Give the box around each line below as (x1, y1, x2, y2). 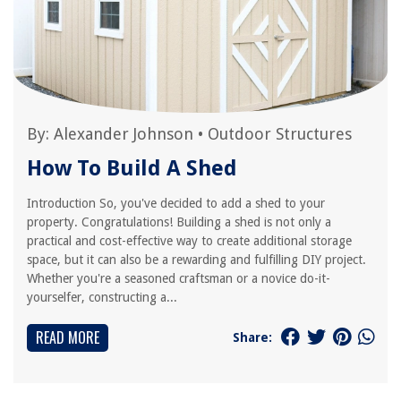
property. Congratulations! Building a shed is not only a (27, 215, 331, 229)
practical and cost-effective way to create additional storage (27, 234, 352, 248)
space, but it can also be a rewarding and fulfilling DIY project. (27, 252, 366, 267)
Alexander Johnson (54, 124, 193, 143)
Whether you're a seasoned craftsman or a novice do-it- (27, 271, 330, 286)
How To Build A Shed (27, 156, 237, 181)
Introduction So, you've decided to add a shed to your (27, 196, 325, 210)
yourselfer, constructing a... (27, 290, 177, 304)
